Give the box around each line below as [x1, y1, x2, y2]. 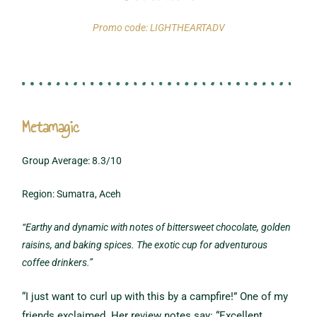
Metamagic [22, 114, 80, 140]
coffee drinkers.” [22, 257, 93, 269]
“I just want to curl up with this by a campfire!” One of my [22, 290, 289, 304]
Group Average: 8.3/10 [22, 155, 122, 167]
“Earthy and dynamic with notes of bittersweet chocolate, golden [22, 221, 292, 234]
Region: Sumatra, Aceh [22, 188, 122, 200]
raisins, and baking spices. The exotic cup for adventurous [22, 239, 268, 251]
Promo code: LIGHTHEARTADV [92, 21, 225, 33]
